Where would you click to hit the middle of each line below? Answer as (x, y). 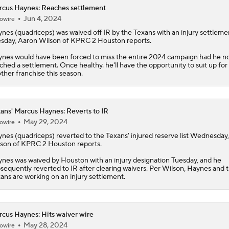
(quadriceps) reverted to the (59, 136)
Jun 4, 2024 (42, 19)
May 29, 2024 (45, 122)
